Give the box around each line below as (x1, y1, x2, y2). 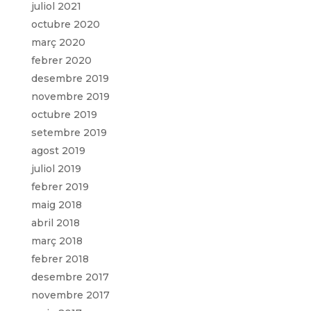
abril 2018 (31, 216, 80, 229)
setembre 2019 (31, 126, 107, 139)
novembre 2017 (31, 288, 110, 301)
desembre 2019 (31, 72, 109, 85)
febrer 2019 (31, 180, 89, 193)
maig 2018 (31, 198, 82, 211)
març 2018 (31, 234, 83, 247)
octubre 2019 (31, 108, 97, 121)
